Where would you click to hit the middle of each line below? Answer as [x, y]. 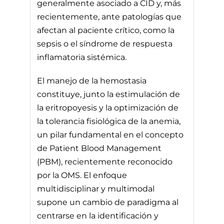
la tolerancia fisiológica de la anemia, [109, 121]
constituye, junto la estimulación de [109, 94]
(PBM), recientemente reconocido [105, 161]
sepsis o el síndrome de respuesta [105, 43]
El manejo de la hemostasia [92, 80]
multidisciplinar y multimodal [96, 188]
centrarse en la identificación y [98, 215]
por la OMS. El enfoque [82, 175]
